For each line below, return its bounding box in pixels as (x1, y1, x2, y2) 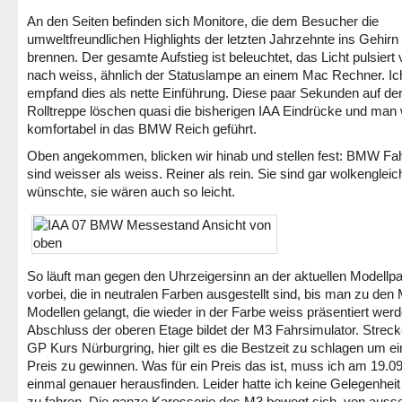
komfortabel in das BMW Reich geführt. (27, 121, 257, 136)
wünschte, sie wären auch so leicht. (27, 184, 235, 199)
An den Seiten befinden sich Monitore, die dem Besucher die (27, 13, 379, 29)
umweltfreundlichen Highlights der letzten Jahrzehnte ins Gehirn (27, 31, 398, 47)
